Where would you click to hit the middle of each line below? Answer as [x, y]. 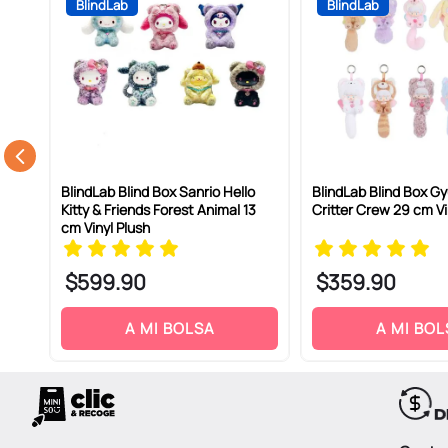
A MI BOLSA [169, 328]
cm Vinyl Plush [105, 228]
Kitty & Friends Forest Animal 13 [158, 210]
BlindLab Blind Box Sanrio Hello [157, 192]
